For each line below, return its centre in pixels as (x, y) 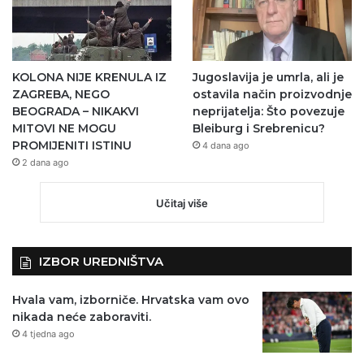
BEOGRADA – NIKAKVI (76, 112)
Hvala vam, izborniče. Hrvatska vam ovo (131, 300)
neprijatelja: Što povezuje (268, 112)
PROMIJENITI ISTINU (72, 146)
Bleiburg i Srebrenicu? (258, 129)
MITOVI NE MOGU (64, 129)
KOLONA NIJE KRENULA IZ (89, 78)
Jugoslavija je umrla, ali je (268, 78)
